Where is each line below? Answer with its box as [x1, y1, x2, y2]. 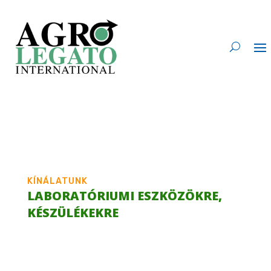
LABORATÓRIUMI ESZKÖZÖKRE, [27, 188, 222, 204]
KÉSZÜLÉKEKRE [27, 204, 119, 221]
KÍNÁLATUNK [27, 176, 88, 186]
